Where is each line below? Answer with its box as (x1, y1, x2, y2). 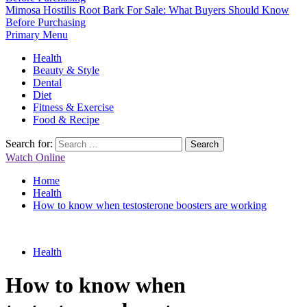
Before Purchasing (5, 16, 86, 28)
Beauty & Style (33, 64, 99, 76)
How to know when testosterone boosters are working (33, 199, 267, 211)
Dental (33, 77, 62, 88)
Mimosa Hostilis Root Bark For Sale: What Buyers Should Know (5, 4, 289, 16)
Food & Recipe (33, 114, 99, 125)
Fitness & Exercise (33, 101, 114, 113)
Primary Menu (5, 29, 68, 40)
